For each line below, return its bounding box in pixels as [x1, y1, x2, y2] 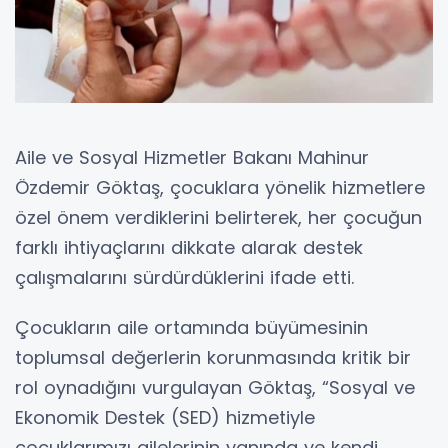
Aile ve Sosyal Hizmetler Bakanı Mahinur [15, 144, 369, 170]
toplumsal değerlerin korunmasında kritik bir [15, 344, 411, 370]
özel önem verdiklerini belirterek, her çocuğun [15, 204, 422, 230]
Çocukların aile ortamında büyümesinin [15, 314, 368, 340]
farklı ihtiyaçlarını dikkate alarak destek [15, 234, 363, 260]
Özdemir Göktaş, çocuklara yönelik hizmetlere [15, 174, 425, 200]
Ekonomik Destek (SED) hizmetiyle [15, 404, 315, 430]
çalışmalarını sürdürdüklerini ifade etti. [15, 264, 354, 290]
